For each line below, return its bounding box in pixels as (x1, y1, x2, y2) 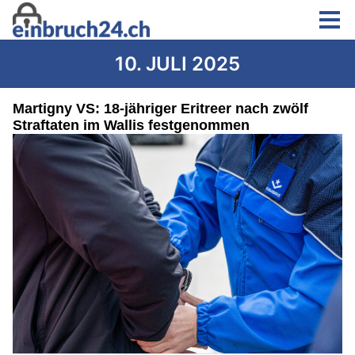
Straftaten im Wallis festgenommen (13, 117, 250, 133)
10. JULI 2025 (115, 52, 240, 75)
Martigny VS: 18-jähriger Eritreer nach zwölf (13, 101, 308, 116)
